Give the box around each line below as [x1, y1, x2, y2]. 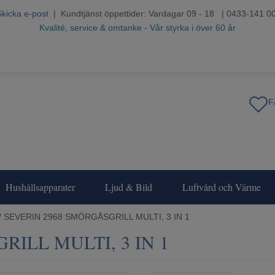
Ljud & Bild [105, 180, 152, 194]
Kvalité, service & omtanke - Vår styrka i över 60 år [39, 23, 236, 33]
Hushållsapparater [6, 180, 75, 194]
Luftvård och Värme [182, 180, 261, 194]
